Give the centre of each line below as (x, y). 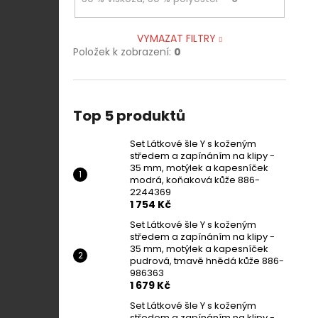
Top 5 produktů (129, 115)
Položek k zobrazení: (124, 51)
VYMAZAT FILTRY (176, 38)
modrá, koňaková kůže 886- (195, 180)
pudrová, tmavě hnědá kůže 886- (207, 261)
